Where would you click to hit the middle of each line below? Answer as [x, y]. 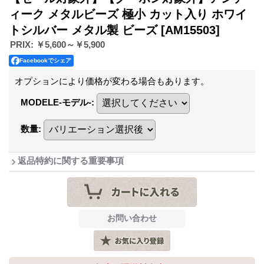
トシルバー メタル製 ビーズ [85, 30]
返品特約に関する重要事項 [71, 160]
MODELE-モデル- [56, 102]
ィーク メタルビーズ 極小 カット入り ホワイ [128, 14]
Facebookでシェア [45, 60]
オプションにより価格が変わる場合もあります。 [112, 81]
